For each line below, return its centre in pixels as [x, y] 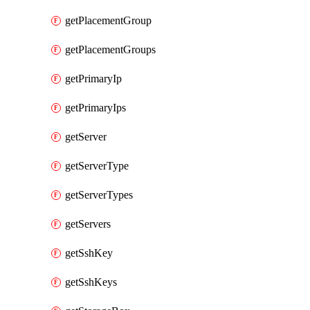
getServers [88, 224]
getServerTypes [99, 195]
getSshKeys [91, 282]
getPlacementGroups [110, 49]
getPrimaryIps [95, 108]
